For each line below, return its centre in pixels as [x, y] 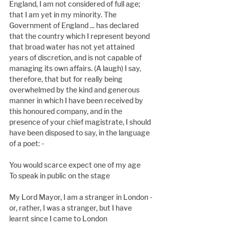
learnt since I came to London [59, 219]
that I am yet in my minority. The [64, 15]
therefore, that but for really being [67, 79]
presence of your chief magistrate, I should [81, 122]
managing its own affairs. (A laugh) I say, [76, 68]
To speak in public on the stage [60, 176]
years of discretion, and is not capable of [76, 58]
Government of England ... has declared [75, 26]
